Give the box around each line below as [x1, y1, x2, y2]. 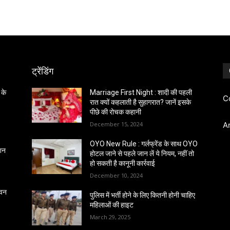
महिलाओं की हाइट [90, 201, 134, 209]
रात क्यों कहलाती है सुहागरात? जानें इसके [90, 98, 191, 106]
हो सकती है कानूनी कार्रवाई [90, 159, 156, 167]
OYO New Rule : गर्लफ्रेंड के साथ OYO [90, 140, 198, 148]
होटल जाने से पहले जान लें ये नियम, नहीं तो [90, 149, 195, 158]
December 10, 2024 [90, 171, 143, 179]
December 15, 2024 [90, 120, 143, 128]
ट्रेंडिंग [32, 66, 53, 76]
